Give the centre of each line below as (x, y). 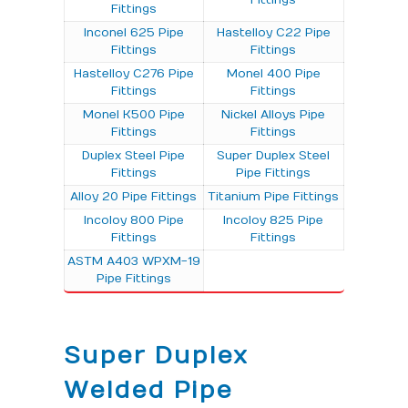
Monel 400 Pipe (273, 73)
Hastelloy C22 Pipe (273, 32)
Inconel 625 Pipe (133, 32)
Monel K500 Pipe (133, 114)
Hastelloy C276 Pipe (133, 73)
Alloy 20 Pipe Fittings (134, 196)
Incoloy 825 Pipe (274, 220)
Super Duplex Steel (274, 155)
